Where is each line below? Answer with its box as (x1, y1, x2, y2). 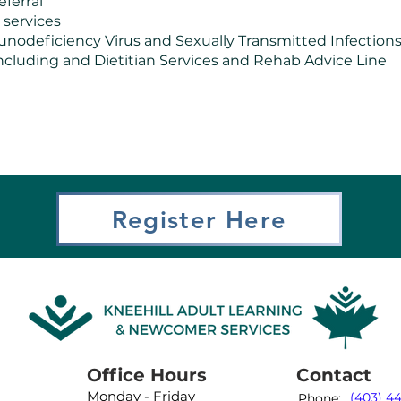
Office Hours (87, 364, 207, 386)
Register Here (111, 204, 287, 235)
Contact (296, 364, 371, 386)
